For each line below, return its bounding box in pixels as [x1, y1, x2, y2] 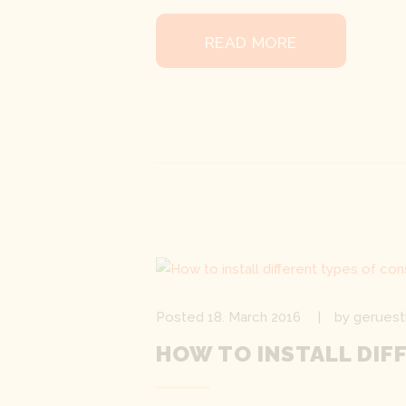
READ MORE [204, 33, 298, 52]
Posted [156, 309, 208, 326]
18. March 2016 [208, 309, 301, 326]
